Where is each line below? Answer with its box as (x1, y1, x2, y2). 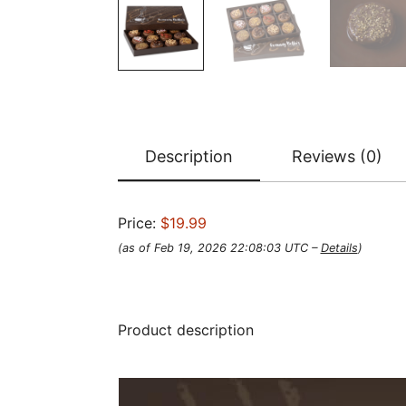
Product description (117, 320, 254, 339)
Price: (117, 213, 160, 232)
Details (320, 240, 358, 255)
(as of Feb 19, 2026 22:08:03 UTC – (117, 240, 321, 255)
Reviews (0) (291, 146, 382, 166)
